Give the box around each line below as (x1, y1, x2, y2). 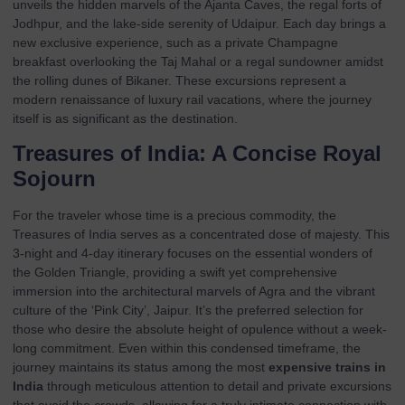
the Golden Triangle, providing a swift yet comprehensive (13, 265, 337, 280)
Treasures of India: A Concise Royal (13, 141, 381, 166)
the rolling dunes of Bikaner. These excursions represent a (13, 72, 346, 88)
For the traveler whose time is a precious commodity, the (13, 208, 336, 223)
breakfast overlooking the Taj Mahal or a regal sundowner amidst (13, 53, 383, 69)
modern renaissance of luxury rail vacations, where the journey (13, 91, 372, 107)
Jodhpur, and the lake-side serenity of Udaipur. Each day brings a (13, 15, 386, 31)
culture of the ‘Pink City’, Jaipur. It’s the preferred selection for (13, 303, 363, 318)
